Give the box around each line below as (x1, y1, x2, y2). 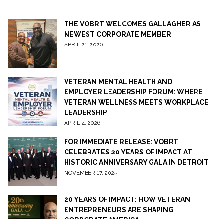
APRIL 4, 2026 (64, 119, 100, 126)
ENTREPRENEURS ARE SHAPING (64, 206, 174, 214)
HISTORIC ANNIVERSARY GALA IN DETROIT (64, 158, 209, 166)
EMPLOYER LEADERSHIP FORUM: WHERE (64, 88, 203, 96)
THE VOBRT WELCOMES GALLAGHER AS (64, 20, 201, 28)
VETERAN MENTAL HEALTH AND (64, 78, 172, 86)
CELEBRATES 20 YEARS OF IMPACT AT (64, 148, 192, 156)
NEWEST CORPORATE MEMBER (64, 30, 171, 38)
